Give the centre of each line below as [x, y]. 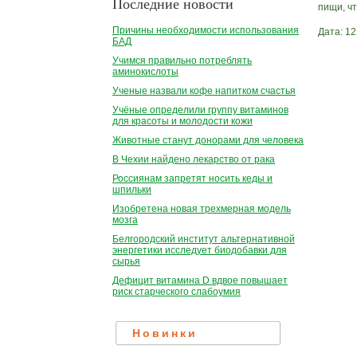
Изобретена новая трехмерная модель [202, 209]
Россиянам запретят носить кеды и [192, 179]
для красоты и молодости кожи [182, 122]
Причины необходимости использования [206, 31]
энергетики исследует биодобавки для [200, 251]
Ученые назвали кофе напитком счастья [204, 91]
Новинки [165, 334]
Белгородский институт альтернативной [204, 239]
